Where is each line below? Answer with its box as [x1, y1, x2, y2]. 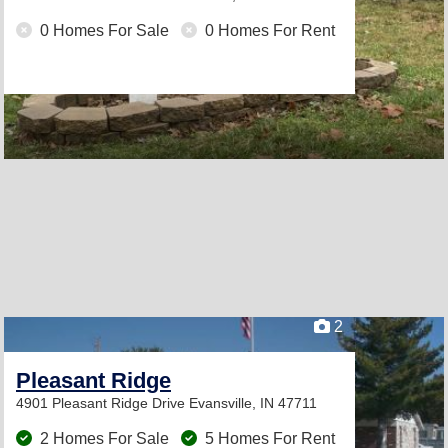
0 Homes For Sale [36, 22, 173, 39]
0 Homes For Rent [201, 22, 335, 39]
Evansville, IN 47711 [189, 395, 317, 411]
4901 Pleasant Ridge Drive [16, 395, 189, 411]
